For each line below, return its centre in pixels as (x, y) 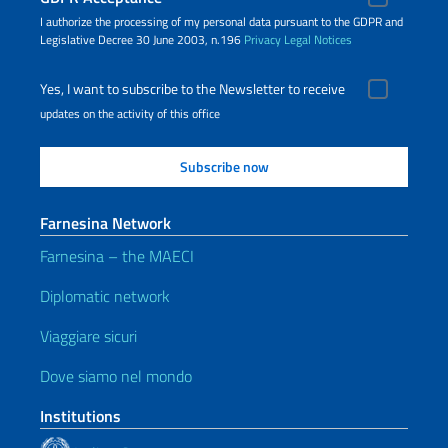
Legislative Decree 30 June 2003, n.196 (142, 39)
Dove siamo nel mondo (116, 376)
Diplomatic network (105, 296)
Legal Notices (318, 39)
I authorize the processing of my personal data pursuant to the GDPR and (221, 21)
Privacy (262, 39)
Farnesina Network (105, 223)
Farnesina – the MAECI (117, 256)
